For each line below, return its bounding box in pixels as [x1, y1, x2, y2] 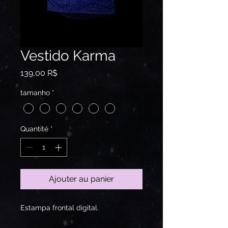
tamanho [20, 89, 50, 97]
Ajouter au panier [49, 174, 114, 184]
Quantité [20, 124, 48, 133]
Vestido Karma [20, 47, 116, 65]
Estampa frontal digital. [20, 203, 99, 212]
